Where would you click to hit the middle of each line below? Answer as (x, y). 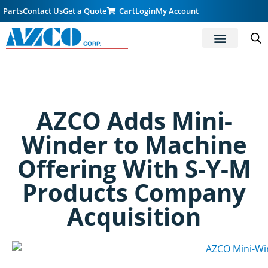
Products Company (134, 192)
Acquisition (134, 216)
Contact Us (43, 11)
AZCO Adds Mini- (134, 120)
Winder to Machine (134, 144)
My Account (177, 11)
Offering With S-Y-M (134, 168)
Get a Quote (85, 11)
